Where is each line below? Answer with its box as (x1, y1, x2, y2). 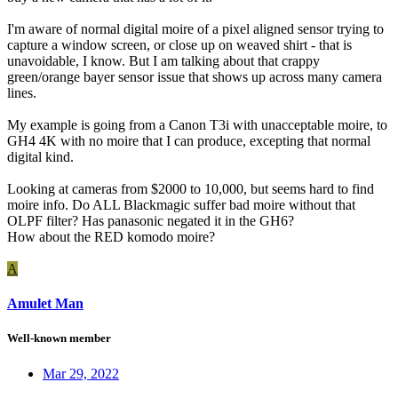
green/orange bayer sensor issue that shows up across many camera (7, 68, 382, 84)
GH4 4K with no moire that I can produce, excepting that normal (7, 132, 370, 148)
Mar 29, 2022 (43, 365, 119, 381)
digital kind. (7, 148, 74, 164)
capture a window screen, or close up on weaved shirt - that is (7, 36, 352, 52)
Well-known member (7, 331, 111, 346)
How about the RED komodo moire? (7, 228, 215, 244)
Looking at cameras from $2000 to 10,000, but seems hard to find (7, 180, 374, 196)
